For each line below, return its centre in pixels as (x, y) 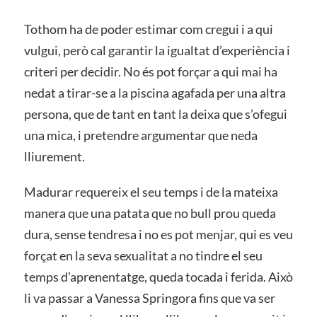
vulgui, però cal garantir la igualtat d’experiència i (157, 50)
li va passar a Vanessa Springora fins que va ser (149, 298)
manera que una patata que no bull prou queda (150, 213)
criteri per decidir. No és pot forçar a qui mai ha (150, 71)
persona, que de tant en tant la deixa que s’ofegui (155, 114)
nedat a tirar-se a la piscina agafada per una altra (155, 92)
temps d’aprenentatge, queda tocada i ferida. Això (158, 276)
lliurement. (54, 156)
